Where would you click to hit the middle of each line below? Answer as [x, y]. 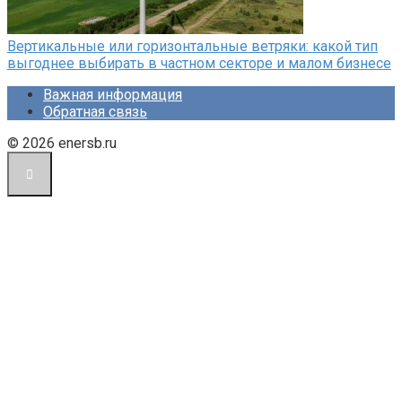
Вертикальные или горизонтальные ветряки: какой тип [192, 46]
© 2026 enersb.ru [62, 143]
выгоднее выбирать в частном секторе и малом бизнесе [199, 63]
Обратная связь [95, 111]
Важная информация [113, 94]
